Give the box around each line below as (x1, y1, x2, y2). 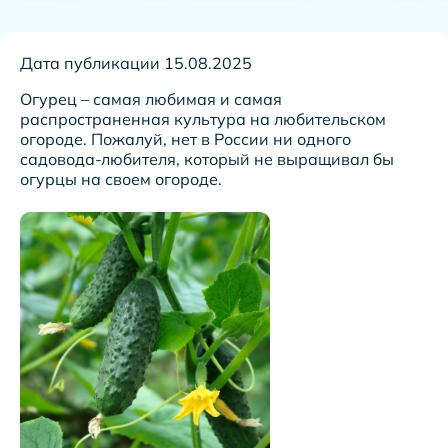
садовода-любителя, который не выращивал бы (20, 149, 394, 170)
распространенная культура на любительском (20, 109, 386, 130)
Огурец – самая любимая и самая (20, 89, 282, 110)
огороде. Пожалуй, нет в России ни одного (20, 129, 351, 150)
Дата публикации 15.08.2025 (20, 53, 252, 74)
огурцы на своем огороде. (20, 169, 222, 190)
